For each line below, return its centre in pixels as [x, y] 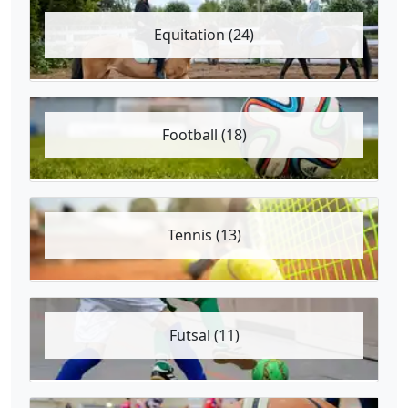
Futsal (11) [204, 335]
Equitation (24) [204, 35]
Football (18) [204, 135]
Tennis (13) [204, 235]
